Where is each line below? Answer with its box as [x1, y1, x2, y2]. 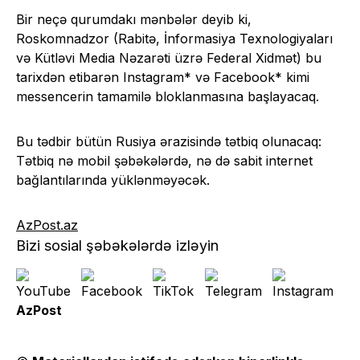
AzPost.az [16, 216, 78, 233]
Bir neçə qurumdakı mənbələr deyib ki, [16, 10, 252, 27]
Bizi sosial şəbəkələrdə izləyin [16, 236, 219, 254]
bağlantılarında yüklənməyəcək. [16, 171, 210, 188]
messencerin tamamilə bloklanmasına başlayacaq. [16, 88, 319, 104]
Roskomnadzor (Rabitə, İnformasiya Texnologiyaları [16, 30, 333, 47]
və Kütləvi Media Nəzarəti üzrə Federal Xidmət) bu [16, 49, 321, 66]
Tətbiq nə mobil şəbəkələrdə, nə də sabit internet [16, 152, 313, 169]
